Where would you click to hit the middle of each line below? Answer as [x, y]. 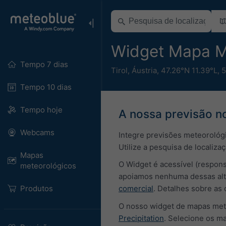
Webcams [37, 132]
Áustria [144, 70]
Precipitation [141, 218]
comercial [136, 188]
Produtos [36, 188]
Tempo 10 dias [46, 87]
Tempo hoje [41, 110]
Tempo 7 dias [44, 64]
